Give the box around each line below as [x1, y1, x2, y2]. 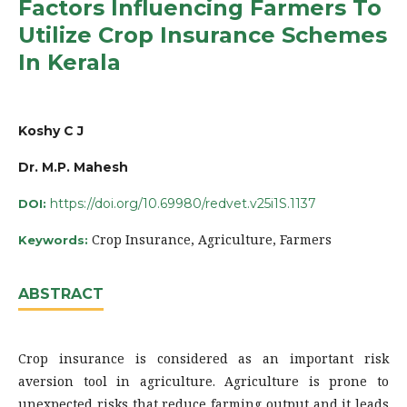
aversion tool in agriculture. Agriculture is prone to [18, 372, 389, 390]
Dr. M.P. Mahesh [18, 158, 128, 175]
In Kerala [18, 48, 121, 75]
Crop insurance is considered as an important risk [18, 349, 389, 367]
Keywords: [18, 232, 92, 247]
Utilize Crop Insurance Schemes [18, 21, 387, 48]
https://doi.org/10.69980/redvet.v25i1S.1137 [50, 194, 316, 212]
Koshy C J [18, 122, 84, 139]
